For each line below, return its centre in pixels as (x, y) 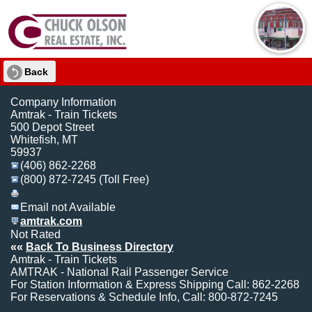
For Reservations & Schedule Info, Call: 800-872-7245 (144, 297)
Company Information (63, 102)
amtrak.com (51, 221)
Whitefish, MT (44, 140)
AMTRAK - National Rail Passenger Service (119, 272)
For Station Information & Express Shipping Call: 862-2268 (155, 285)
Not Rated (36, 235)
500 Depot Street (52, 127)
